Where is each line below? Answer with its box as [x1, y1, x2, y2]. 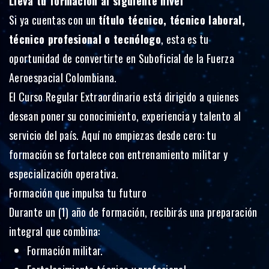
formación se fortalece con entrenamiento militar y [9, 147, 228, 163]
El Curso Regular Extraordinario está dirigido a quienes [9, 89, 239, 105]
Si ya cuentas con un [9, 12, 98, 28]
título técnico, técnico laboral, [98, 12, 245, 28]
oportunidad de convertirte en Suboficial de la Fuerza [9, 50, 234, 67]
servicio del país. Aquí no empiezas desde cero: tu [9, 127, 217, 144]
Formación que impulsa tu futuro [9, 185, 147, 201]
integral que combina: [9, 223, 100, 240]
